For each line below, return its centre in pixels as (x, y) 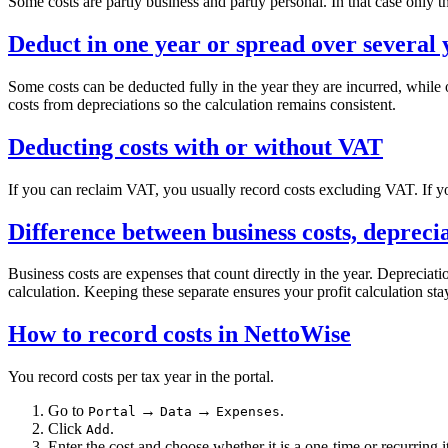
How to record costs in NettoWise (179, 334)
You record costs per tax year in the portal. (141, 377)
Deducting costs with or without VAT (195, 146)
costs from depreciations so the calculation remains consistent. (202, 104)
